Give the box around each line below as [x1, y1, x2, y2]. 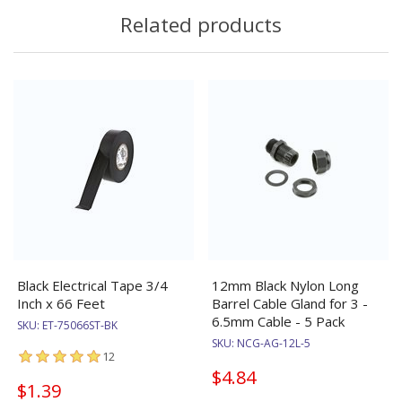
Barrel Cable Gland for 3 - [212, 294, 368, 313]
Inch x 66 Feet [17, 294, 105, 313]
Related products [120, 11, 282, 39]
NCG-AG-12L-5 [237, 336, 310, 352]
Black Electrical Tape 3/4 [17, 276, 168, 295]
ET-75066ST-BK [42, 318, 118, 334]
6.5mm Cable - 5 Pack [212, 312, 345, 331]
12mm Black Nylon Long [212, 276, 359, 295]
